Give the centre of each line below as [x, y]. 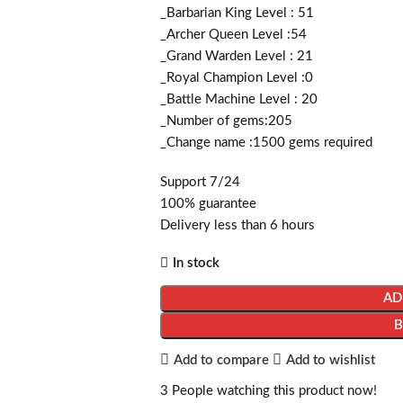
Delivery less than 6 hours [237, 225]
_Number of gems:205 [226, 121]
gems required [328, 143]
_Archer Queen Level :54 [233, 35]
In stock [196, 263]
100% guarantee [208, 204]
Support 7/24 [200, 182]
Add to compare [221, 360]
